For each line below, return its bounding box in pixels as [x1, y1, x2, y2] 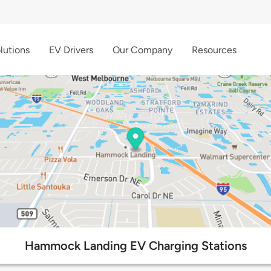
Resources [192, 44, 237, 56]
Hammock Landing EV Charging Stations [24, 238, 247, 253]
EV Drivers [49, 44, 93, 56]
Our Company [113, 44, 172, 56]
